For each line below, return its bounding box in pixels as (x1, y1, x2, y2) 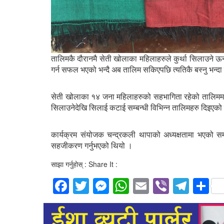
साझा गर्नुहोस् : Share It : (51, 159, 117, 169)
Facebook (69, 174, 139, 197)
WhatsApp (129, 174, 203, 197)
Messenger (109, 174, 189, 197)
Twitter (89, 174, 136, 197)
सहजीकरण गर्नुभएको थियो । (51, 139, 132, 151)
